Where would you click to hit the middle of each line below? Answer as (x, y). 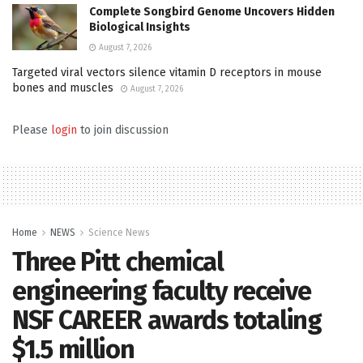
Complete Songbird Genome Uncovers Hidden (212, 11)
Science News (119, 232)
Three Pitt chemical (118, 261)
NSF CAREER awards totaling (167, 320)
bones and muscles (63, 88)
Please (32, 130)
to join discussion (123, 130)
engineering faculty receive (162, 290)
